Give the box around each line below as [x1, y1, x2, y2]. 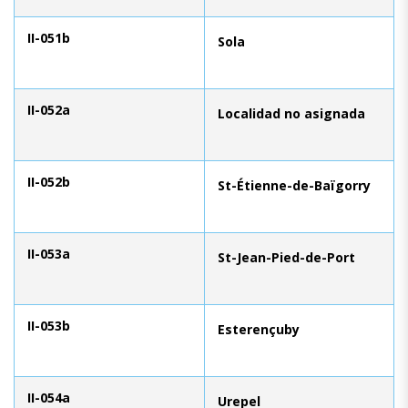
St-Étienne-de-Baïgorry [218, 176, 371, 194]
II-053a [27, 244, 70, 262]
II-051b [27, 28, 70, 46]
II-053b [27, 316, 70, 334]
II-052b [27, 172, 70, 190]
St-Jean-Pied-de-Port [218, 248, 355, 266]
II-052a [27, 100, 70, 118]
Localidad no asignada [218, 104, 365, 122]
